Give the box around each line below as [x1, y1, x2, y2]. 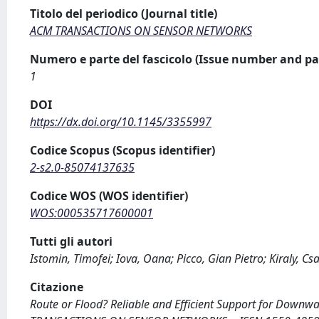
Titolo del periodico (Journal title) [30, 6, 217, 21]
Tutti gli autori [30, 234, 113, 249]
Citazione [30, 279, 83, 295]
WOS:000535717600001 [30, 205, 153, 221]
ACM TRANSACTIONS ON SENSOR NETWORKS [30, 23, 252, 38]
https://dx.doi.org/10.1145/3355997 [30, 114, 211, 130]
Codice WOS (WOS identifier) [30, 188, 188, 204]
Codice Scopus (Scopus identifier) [30, 142, 215, 158]
